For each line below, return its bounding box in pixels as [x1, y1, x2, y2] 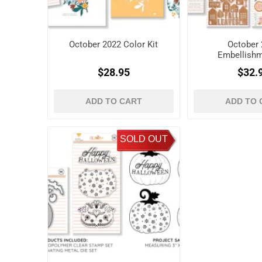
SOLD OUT [119, 133, 168, 144]
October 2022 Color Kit [69, 39, 158, 50]
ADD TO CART [85, 96, 142, 106]
